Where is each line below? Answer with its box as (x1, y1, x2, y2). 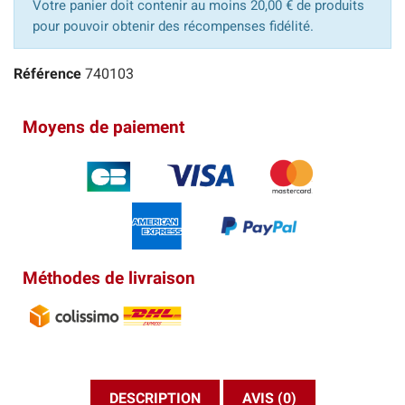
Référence (14, 65, 81, 83)
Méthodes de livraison (23, 267, 195, 288)
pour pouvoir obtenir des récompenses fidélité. (33, 18, 314, 35)
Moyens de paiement (23, 117, 184, 138)
